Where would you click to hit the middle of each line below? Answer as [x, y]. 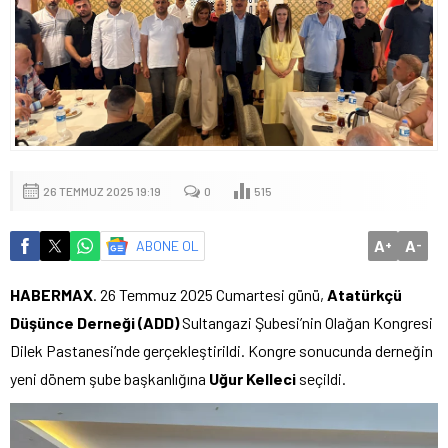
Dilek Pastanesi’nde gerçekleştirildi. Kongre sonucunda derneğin [221, 350]
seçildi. [321, 378]
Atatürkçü [364, 294]
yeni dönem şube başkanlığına [109, 378]
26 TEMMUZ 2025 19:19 [102, 190]
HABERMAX [51, 294]
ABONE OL [167, 245]
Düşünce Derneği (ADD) [94, 322]
